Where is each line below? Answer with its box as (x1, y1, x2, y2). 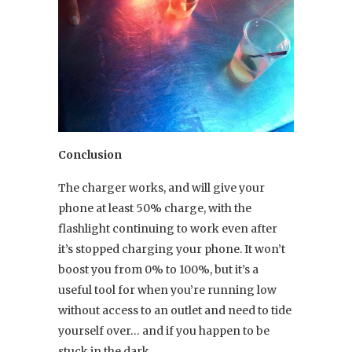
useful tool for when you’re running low (58, 282, 277, 297)
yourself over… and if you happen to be (58, 323, 269, 338)
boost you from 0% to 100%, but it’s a (58, 262, 258, 277)
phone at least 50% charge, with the (58, 200, 251, 215)
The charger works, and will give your (58, 180, 265, 195)
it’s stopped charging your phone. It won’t (58, 241, 285, 256)
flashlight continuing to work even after (58, 221, 277, 236)
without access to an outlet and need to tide (58, 302, 291, 317)
